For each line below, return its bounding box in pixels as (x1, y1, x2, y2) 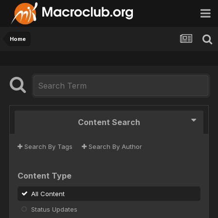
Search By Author (87, 143, 142, 151)
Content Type (18, 171, 72, 181)
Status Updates (31, 205, 77, 214)
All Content (31, 190, 65, 198)
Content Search (78, 117, 140, 127)
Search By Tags (22, 143, 73, 151)
